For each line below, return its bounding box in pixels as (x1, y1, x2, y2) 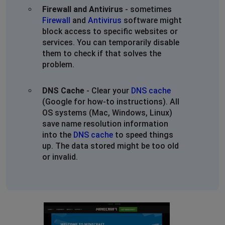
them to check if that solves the (42, 48, 161, 58)
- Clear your (84, 85, 131, 95)
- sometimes (123, 4, 172, 14)
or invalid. (42, 152, 78, 162)
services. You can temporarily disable (42, 37, 179, 47)
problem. (42, 59, 74, 69)
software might (122, 15, 182, 25)
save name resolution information (42, 119, 168, 129)
